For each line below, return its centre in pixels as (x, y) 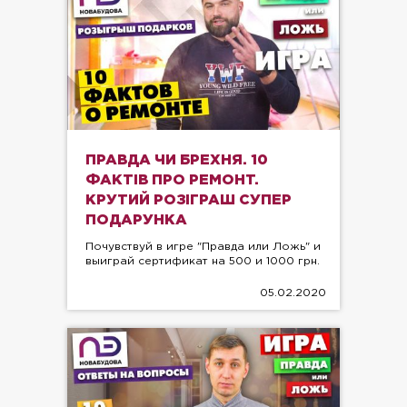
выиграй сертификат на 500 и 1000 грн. (203, 261)
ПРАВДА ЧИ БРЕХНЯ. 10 (177, 160)
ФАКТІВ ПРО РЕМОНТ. (172, 180)
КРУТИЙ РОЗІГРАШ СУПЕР (189, 200)
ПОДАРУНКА (136, 220)
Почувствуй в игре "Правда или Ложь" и (203, 246)
